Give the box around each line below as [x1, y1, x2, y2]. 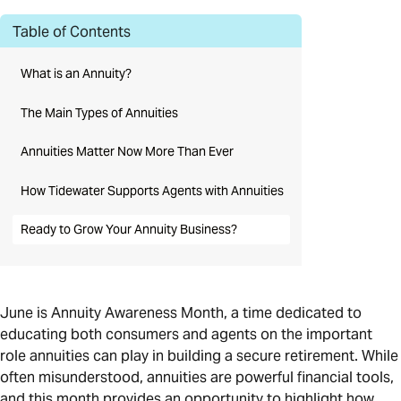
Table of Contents [12, 22, 131, 42]
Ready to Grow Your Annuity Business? [20, 222, 237, 238]
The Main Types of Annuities [20, 105, 178, 121]
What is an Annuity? [20, 66, 132, 82]
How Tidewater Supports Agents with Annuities [20, 183, 284, 199]
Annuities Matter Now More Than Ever [20, 144, 234, 160]
